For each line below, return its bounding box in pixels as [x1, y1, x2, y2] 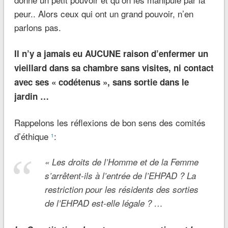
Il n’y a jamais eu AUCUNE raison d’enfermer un [14, 47, 208, 60]
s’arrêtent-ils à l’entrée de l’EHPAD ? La [44, 169, 196, 182]
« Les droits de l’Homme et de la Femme [44, 156, 198, 168]
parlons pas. [14, 21, 61, 34]
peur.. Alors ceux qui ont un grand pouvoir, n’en [14, 7, 193, 20]
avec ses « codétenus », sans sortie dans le [14, 76, 189, 89]
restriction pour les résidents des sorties [44, 183, 198, 196]
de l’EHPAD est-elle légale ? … [44, 197, 163, 210]
